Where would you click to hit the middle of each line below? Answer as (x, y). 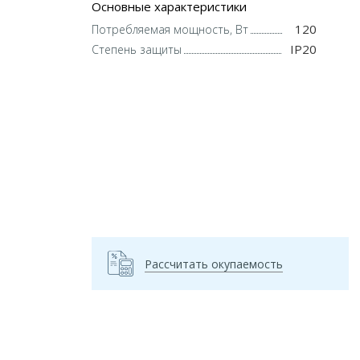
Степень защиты (137, 49)
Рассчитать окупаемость (214, 264)
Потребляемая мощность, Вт (170, 29)
